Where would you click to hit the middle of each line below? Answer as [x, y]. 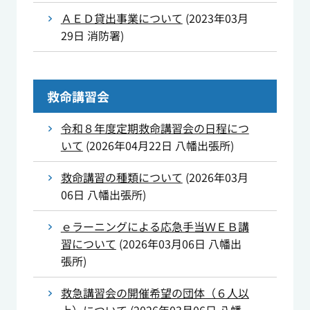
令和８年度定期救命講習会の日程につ [155, 128]
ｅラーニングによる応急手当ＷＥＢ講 [155, 227]
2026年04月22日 [130, 146]
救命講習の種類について [121, 177]
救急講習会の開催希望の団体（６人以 [155, 293]
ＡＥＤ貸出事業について [121, 18]
